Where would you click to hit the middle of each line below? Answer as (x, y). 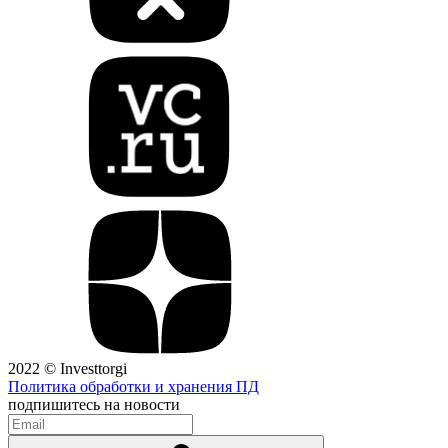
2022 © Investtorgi (67, 368)
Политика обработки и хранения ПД (133, 386)
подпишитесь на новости (94, 404)
